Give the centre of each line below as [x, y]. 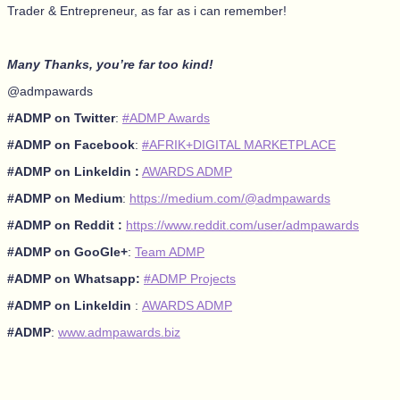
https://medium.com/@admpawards [230, 198]
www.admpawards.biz [119, 332]
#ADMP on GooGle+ [67, 251]
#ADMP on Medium [65, 198]
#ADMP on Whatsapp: [74, 278]
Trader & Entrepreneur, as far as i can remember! [147, 10]
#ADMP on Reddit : [67, 225]
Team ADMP [170, 251]
